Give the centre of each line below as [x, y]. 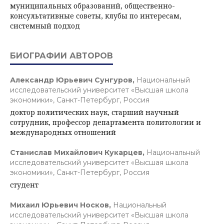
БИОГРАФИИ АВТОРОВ [61, 55]
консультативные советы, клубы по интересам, [96, 15]
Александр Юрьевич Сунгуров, [73, 80]
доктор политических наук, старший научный [94, 112]
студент [24, 184]
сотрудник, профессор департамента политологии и [105, 122]
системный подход [45, 25]
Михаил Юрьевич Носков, [61, 205]
